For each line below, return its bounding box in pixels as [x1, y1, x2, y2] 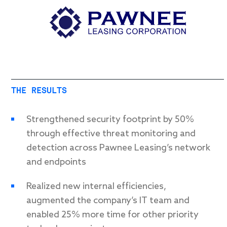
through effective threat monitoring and [26, 128, 196, 139]
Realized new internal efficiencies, [26, 180, 166, 192]
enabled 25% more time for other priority [26, 209, 199, 220]
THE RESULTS [11, 85, 67, 95]
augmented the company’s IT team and [26, 195, 190, 206]
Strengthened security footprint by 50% [26, 113, 194, 125]
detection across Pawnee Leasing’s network [26, 142, 210, 154]
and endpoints [26, 156, 86, 168]
